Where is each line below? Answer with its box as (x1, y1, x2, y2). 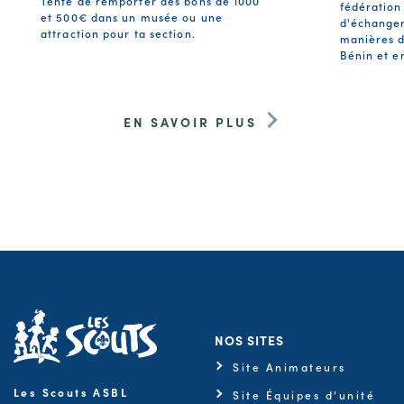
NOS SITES (215, 330, 284, 349)
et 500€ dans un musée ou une (41, 8, 223, 24)
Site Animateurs (233, 358, 346, 374)
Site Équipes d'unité (233, 386, 375, 402)
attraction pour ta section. (41, 24, 196, 41)
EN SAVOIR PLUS (123, 112, 257, 131)
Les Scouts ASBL (14, 383, 128, 399)
